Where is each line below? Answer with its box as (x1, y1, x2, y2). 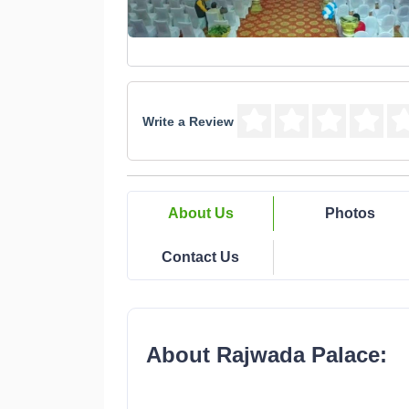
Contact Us (162, 249, 239, 265)
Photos (325, 205, 375, 221)
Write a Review (142, 113, 234, 129)
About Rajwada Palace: (146, 342, 387, 367)
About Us (167, 205, 234, 221)
